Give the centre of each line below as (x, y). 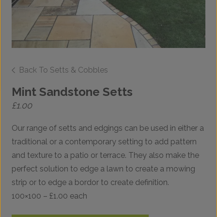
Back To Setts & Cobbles (63, 70)
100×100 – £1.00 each (49, 196)
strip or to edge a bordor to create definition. (90, 183)
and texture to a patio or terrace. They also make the (105, 155)
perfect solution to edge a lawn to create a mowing (103, 169)
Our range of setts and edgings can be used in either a (108, 128)
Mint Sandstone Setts (72, 92)
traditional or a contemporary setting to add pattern (104, 142)
